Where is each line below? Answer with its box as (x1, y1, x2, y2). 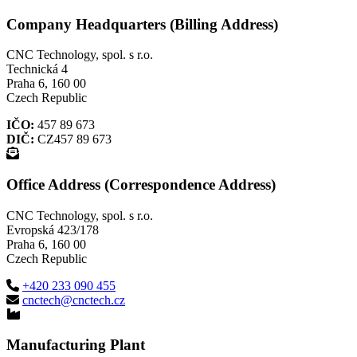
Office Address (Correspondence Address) (6, 175, 276, 193)
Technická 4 (6, 62, 68, 76)
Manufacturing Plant (6, 336, 145, 354)
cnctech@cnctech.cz (22, 292, 125, 307)
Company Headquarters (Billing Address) (6, 15, 278, 33)
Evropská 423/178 (6, 222, 99, 237)
